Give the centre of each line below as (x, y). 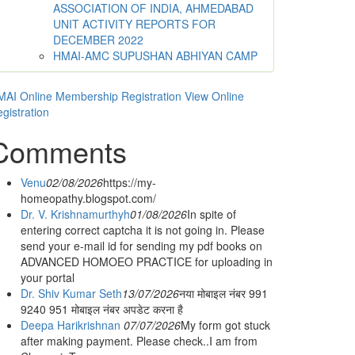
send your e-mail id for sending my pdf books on (141, 246)
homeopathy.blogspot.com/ (88, 198)
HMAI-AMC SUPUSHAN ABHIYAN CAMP (155, 55)
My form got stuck (225, 325)
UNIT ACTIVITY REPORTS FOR (134, 24)
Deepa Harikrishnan (72, 325)
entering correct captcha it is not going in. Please (143, 230)
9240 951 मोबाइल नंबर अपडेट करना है (102, 309)
